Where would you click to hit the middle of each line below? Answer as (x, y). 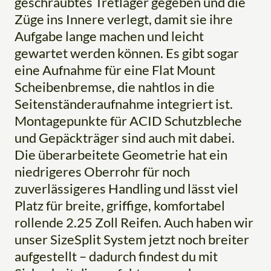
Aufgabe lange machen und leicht (109, 36)
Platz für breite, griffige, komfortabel (120, 205)
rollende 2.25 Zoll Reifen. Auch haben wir (134, 222)
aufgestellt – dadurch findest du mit (116, 256)
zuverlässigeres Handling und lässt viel (126, 188)
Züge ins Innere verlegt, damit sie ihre (124, 19)
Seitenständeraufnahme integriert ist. (124, 103)
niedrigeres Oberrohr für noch (102, 171)
